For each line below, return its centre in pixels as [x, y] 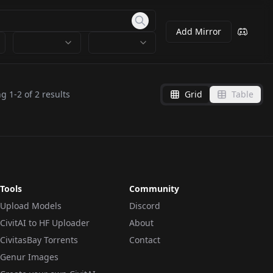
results [55, 94]
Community [154, 189]
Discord [145, 206]
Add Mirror [199, 31]
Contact [145, 240]
